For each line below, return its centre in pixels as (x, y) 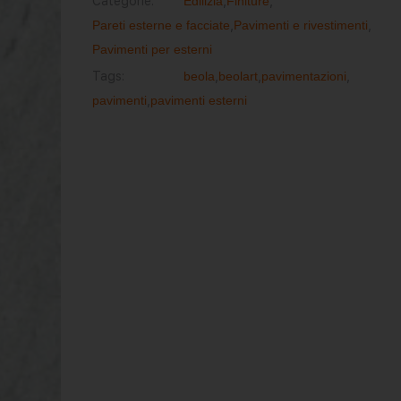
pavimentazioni (303, 76)
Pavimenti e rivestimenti (300, 25)
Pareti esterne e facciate (161, 25)
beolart (238, 76)
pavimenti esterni (198, 100)
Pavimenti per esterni (152, 49)
